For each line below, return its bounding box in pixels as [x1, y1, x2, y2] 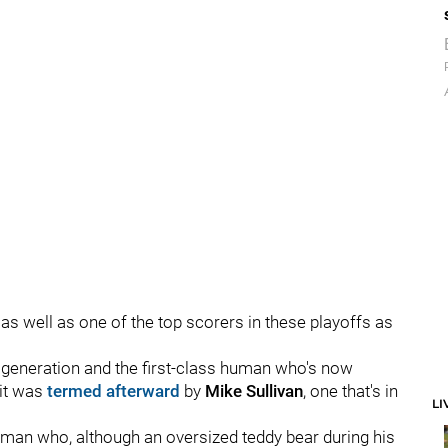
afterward [106, 381, 180, 401]
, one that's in [303, 381, 398, 401]
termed [47, 381, 102, 401]
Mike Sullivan [205, 381, 303, 401]
